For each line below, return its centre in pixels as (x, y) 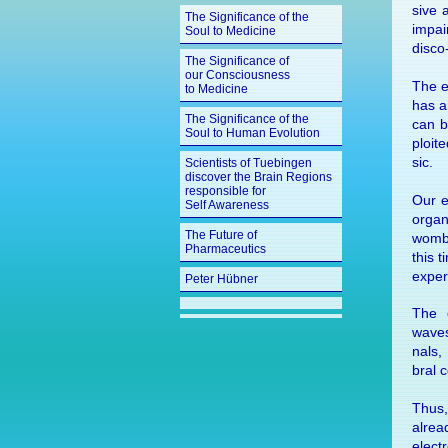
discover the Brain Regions (258, 177)
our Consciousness (237, 75)
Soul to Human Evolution (252, 133)
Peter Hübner (221, 279)
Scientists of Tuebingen (248, 163)
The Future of (221, 235)
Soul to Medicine (230, 31)
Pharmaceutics (225, 249)
